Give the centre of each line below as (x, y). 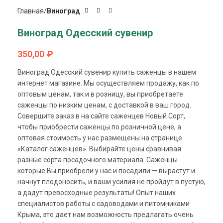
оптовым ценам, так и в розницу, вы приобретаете (100, 94)
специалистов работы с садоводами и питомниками (104, 203)
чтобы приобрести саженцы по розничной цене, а (99, 127)
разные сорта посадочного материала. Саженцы (98, 160)
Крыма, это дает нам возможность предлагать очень (106, 214)
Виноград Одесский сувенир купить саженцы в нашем (107, 72)
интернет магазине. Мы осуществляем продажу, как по (108, 83)
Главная (31, 11)
